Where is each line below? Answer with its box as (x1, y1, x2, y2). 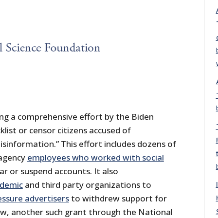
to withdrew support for (69, 193, 167, 204)
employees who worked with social (27, 152, 164, 163)
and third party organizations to (22, 179, 151, 191)
